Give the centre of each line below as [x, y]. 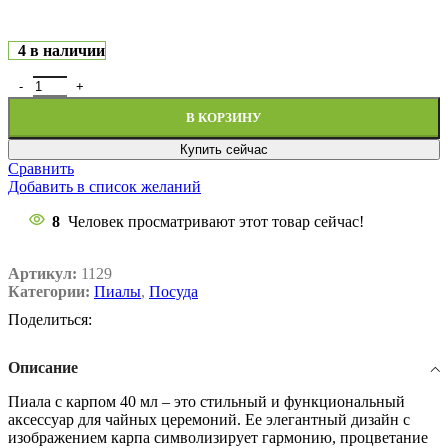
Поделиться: [50, 320]
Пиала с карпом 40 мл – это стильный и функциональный [206, 402]
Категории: [49, 292]
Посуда [173, 292]
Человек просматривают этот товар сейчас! [216, 222]
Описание [43, 368]
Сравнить [41, 169]
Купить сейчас [224, 150]
